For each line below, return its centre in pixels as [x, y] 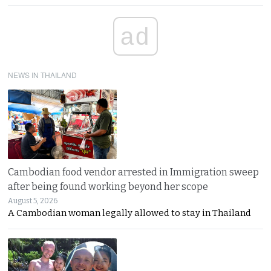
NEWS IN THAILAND [43, 74]
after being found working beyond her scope [108, 186]
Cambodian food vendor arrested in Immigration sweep [134, 172]
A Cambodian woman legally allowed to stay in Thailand [130, 213]
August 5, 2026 [33, 201]
